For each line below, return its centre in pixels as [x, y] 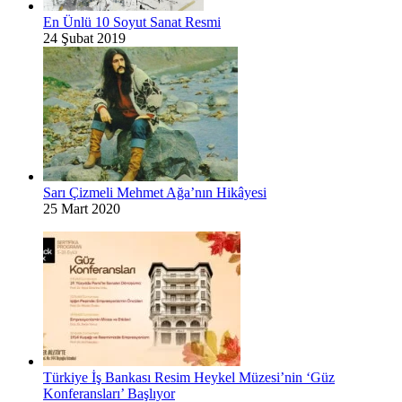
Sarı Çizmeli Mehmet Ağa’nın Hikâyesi [155, 192]
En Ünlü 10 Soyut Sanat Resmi [132, 22]
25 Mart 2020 [82, 208]
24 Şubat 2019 [84, 38]
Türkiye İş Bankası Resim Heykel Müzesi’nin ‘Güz [189, 377]
